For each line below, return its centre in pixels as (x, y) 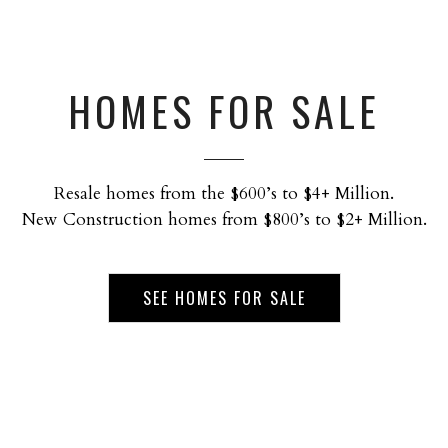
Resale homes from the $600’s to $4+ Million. (224, 194)
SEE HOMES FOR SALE (224, 298)
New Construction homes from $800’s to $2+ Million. (224, 220)
